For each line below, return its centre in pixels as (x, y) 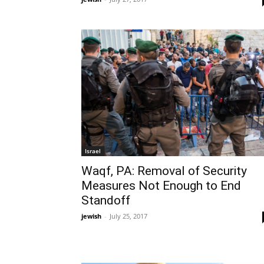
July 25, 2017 (128, 216)
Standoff (106, 201)
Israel (93, 151)
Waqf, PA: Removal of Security (164, 171)
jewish (91, 216)
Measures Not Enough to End (161, 186)
